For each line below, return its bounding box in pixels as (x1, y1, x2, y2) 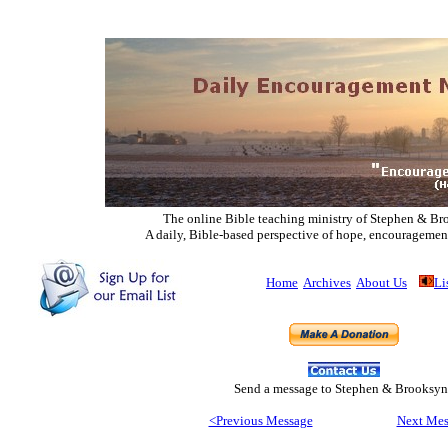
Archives (303, 275, 351, 290)
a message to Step (261, 381, 359, 396)
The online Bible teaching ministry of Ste (162, 211, 387, 226)
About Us (356, 275, 407, 290)
